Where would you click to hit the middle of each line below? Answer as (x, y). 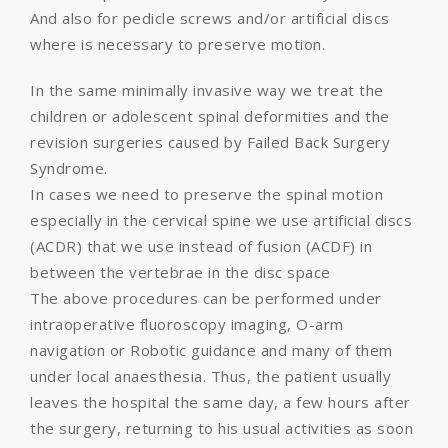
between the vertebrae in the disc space (180, 272)
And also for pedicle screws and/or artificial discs (210, 18)
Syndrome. (69, 168)
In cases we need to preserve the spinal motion (206, 194)
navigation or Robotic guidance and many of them (211, 350)
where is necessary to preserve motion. (177, 44)
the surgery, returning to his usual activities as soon (221, 428)
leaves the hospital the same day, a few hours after (220, 402)
